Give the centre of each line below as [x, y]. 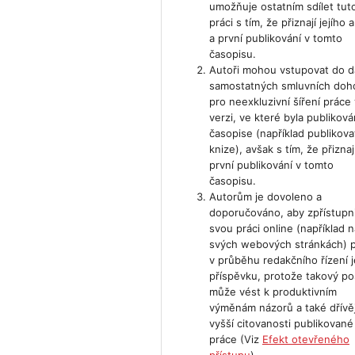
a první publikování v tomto [276, 38]
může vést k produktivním [273, 291]
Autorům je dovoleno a [266, 196]
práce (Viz [236, 339]
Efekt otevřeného [306, 339]
